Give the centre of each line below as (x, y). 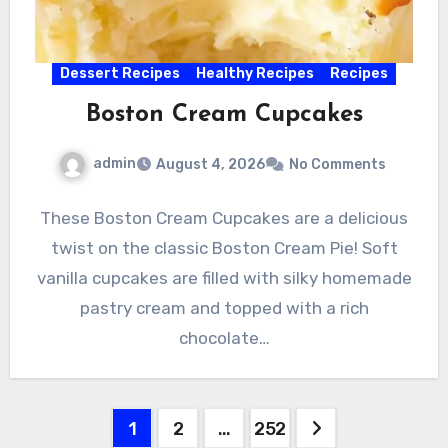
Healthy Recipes (255, 73)
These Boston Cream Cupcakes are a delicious (224, 217)
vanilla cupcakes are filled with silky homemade (224, 277)
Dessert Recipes (120, 73)
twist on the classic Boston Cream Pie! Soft (224, 247)
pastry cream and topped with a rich (224, 307)
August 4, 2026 (210, 164)
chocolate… (224, 337)
